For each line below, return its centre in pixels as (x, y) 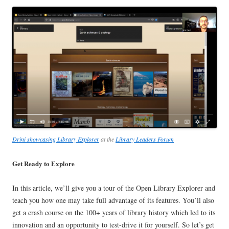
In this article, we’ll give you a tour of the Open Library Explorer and (114, 188)
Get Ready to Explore (43, 163)
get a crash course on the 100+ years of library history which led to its (114, 212)
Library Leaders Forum (145, 139)
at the (107, 139)
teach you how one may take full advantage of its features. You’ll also (113, 200)
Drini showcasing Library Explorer (56, 139)
